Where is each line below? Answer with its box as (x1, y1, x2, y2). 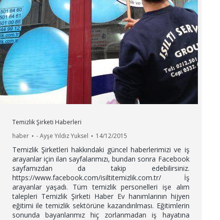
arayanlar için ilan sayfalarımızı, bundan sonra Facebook (12, 154, 190, 164)
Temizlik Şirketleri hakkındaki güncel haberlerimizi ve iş (12, 145, 190, 154)
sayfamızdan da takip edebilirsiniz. (12, 164, 190, 173)
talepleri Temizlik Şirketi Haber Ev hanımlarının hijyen (12, 192, 190, 201)
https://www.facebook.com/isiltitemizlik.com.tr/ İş (12, 173, 190, 182)
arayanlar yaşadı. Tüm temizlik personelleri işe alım (12, 182, 190, 192)
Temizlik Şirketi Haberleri (12, 118, 82, 126)
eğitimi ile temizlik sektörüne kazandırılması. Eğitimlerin (12, 201, 190, 210)
